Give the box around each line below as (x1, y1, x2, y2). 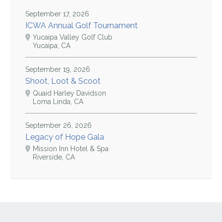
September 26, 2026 (25, 121, 92, 129)
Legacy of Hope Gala (25, 132, 105, 142)
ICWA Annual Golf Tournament (25, 20, 138, 30)
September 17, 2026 (25, 9, 90, 18)
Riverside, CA (33, 153, 75, 162)
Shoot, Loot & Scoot (25, 76, 101, 86)
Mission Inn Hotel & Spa (33, 145, 109, 153)
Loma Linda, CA (33, 97, 84, 106)
